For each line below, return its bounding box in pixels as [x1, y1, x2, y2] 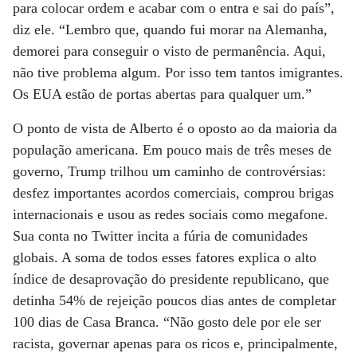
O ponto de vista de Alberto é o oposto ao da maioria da [13, 120, 337, 136]
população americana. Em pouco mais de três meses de [13, 142, 331, 158]
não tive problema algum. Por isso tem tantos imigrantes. [13, 65, 343, 80]
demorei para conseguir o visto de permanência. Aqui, [13, 43, 326, 59]
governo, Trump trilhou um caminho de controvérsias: [13, 163, 326, 179]
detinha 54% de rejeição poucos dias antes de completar [13, 292, 336, 308]
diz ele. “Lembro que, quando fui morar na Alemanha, [13, 22, 328, 37]
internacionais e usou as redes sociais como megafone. [13, 206, 328, 222]
